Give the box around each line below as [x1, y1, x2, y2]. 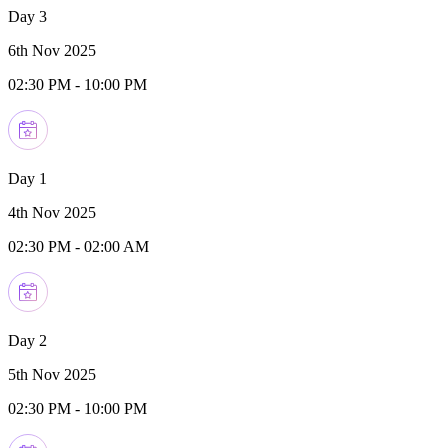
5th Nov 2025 [8, 365, 96, 383]
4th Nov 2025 [8, 203, 96, 221]
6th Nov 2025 [8, 41, 96, 59]
